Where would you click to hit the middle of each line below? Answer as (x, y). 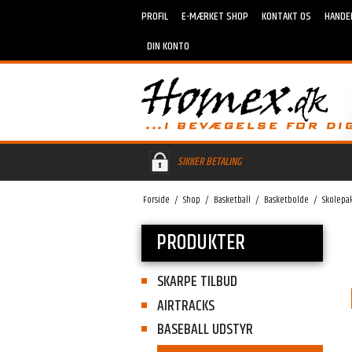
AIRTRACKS (185, 306)
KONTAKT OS (286, 16)
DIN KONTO (168, 46)
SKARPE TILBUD (197, 281)
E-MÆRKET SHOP (214, 16)
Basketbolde (287, 200)
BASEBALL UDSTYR (205, 330)
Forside (157, 200)
